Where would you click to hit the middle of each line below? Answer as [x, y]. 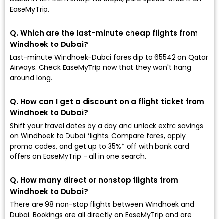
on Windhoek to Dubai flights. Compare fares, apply [98, 136]
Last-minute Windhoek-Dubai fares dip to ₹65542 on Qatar [109, 57]
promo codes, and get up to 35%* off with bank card [99, 146]
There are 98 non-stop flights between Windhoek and [102, 204]
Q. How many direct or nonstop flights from [94, 180]
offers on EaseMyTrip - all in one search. [78, 156]
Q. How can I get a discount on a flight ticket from [107, 101]
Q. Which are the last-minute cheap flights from [104, 33]
